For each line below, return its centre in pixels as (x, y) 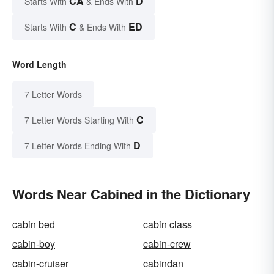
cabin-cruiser (40, 263)
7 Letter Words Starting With (79, 120)
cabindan (163, 263)
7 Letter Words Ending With (78, 145)
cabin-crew (167, 243)
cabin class (168, 224)
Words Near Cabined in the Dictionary (131, 194)
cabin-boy (34, 243)
